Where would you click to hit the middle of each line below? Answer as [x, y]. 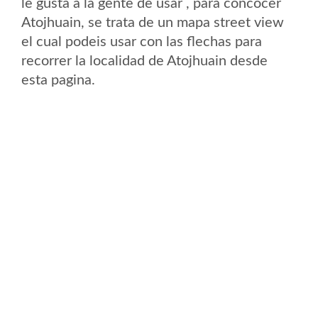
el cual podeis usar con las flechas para [142, 42]
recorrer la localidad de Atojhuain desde [144, 61]
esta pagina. [58, 80]
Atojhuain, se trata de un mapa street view [153, 23]
